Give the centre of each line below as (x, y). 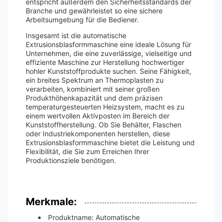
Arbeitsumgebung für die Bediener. (82, 20)
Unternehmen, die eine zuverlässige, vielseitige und (109, 53)
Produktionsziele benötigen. (71, 160)
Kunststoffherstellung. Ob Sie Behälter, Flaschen (104, 125)
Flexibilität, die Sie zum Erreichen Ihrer (87, 151)
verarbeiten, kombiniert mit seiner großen (93, 89)
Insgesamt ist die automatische (76, 35)
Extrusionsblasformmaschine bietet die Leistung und (110, 142)
